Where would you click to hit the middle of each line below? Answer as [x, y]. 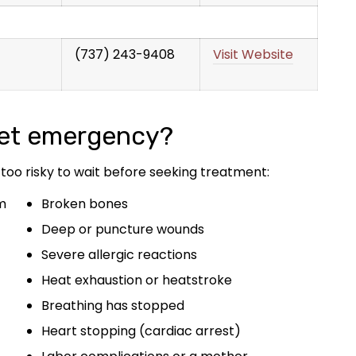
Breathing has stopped [113, 305]
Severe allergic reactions [119, 254]
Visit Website [253, 54]
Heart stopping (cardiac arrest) [141, 331]
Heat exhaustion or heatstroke [137, 280]
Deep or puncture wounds [123, 229]
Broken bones [85, 203]
